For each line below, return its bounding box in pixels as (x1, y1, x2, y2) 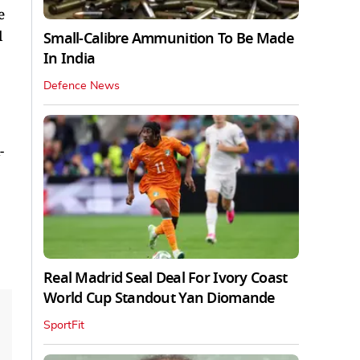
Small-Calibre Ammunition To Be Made (43, 27, 293, 49)
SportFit (43, 319, 84, 331)
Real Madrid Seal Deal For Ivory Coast (43, 267, 288, 288)
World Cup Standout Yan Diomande (43, 287, 275, 309)
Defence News (43, 80, 120, 92)
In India (43, 47, 96, 69)
